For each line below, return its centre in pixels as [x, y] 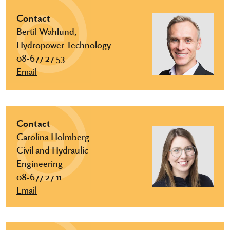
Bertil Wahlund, [46, 31]
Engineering [40, 163]
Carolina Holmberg [53, 136]
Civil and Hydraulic [52, 149]
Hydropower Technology [64, 44]
